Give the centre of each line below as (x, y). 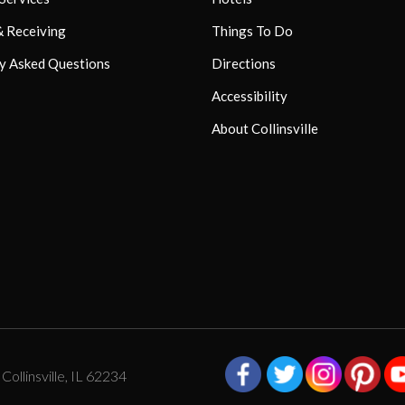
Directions (244, 63)
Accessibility (250, 95)
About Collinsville (265, 128)
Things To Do (252, 30)
